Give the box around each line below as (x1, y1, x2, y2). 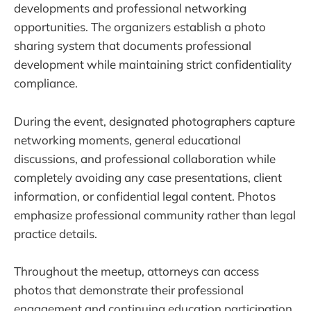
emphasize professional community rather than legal (14, 207, 296, 222)
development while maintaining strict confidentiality (14, 57, 292, 72)
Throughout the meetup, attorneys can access (14, 263, 259, 278)
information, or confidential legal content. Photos (14, 188, 276, 203)
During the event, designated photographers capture (14, 113, 295, 128)
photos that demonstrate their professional (14, 282, 244, 297)
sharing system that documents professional (14, 38, 251, 53)
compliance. (14, 76, 78, 91)
